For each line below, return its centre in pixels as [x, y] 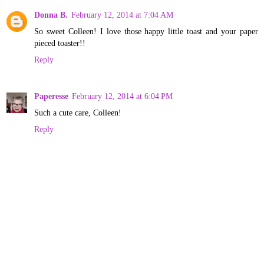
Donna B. [51, 14]
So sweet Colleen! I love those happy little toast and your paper [146, 31]
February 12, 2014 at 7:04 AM [122, 14]
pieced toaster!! [60, 43]
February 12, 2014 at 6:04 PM [122, 96]
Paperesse [51, 96]
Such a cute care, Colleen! [78, 112]
